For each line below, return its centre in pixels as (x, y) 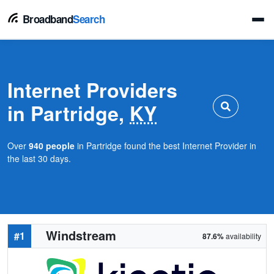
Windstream (81, 235)
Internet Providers (92, 90)
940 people (52, 146)
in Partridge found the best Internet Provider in (165, 146)
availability (243, 236)
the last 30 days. (39, 158)
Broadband (46, 19)
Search (89, 19)
